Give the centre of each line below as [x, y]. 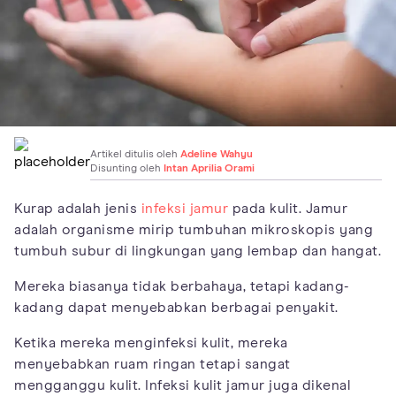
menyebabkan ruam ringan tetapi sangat [152, 364]
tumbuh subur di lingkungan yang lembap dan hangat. [198, 251]
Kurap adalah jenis [78, 208]
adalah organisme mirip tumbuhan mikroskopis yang [194, 229]
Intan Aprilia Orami [209, 168]
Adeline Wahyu [217, 154]
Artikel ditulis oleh [135, 154]
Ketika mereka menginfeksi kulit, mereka [151, 343]
